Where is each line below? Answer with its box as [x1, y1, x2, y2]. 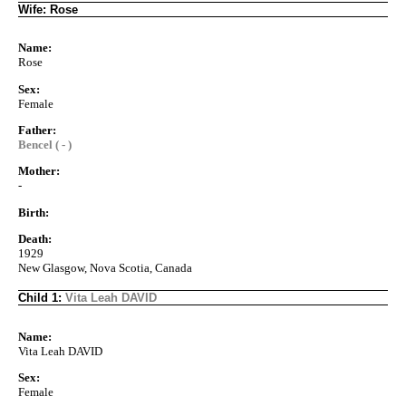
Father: [18, 122, 56, 137]
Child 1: [18, 290, 65, 304]
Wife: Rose [18, 2, 78, 16]
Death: [18, 231, 52, 246]
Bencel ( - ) [18, 137, 72, 151]
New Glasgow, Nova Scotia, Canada [18, 260, 192, 275]
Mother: [18, 164, 60, 179]
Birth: [18, 205, 49, 219]
